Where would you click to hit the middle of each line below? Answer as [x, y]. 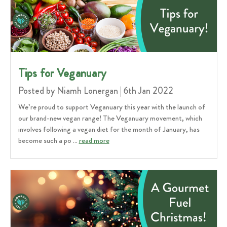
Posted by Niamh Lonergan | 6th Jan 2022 [96, 90]
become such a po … [48, 140]
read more [94, 140]
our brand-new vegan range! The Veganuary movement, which [110, 118]
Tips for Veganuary [62, 73]
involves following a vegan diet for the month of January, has [109, 129]
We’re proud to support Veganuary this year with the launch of [111, 107]
